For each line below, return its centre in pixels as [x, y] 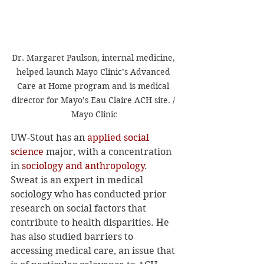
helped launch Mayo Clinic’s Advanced [94, 72]
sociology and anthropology [83, 166]
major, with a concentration [109, 151]
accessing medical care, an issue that [94, 250]
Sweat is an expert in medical [78, 180]
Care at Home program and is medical [94, 86]
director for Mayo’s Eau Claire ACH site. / [94, 100]
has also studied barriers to [73, 236]
